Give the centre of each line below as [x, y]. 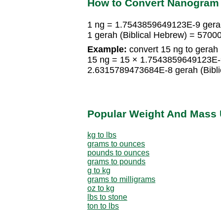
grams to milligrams [121, 179]
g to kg [99, 170]
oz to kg [101, 188]
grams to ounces [116, 144]
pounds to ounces [118, 152]
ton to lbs [103, 206]
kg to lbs [102, 135]
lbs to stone [107, 197]
